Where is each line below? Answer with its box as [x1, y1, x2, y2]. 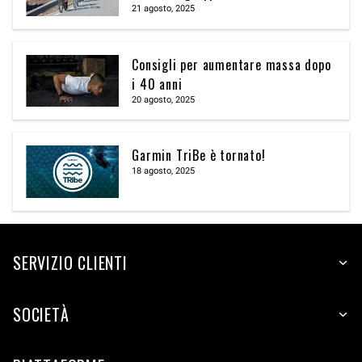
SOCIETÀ [13, 302, 69, 327]
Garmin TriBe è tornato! [132, 145, 266, 166]
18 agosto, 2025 [132, 166, 196, 177]
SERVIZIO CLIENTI [13, 250, 128, 276]
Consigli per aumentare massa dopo [132, 54, 331, 74]
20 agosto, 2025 [132, 94, 196, 105]
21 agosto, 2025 [132, 2, 196, 14]
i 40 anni [132, 74, 183, 94]
